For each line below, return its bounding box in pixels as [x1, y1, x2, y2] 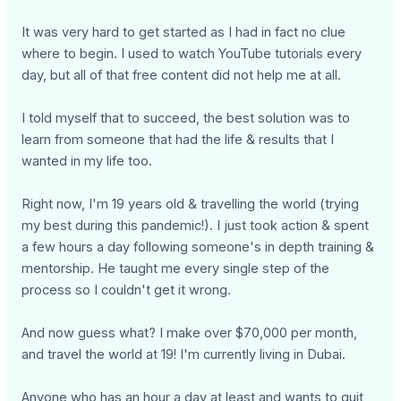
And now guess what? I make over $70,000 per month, [21, 325, 358, 342]
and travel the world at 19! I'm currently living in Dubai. [21, 346, 346, 363]
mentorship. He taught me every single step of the [21, 260, 330, 277]
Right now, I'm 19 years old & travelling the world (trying [21, 196, 360, 213]
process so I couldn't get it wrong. [21, 282, 232, 299]
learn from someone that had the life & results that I [21, 132, 335, 149]
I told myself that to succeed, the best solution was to [21, 110, 351, 127]
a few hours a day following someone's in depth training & [21, 239, 375, 256]
